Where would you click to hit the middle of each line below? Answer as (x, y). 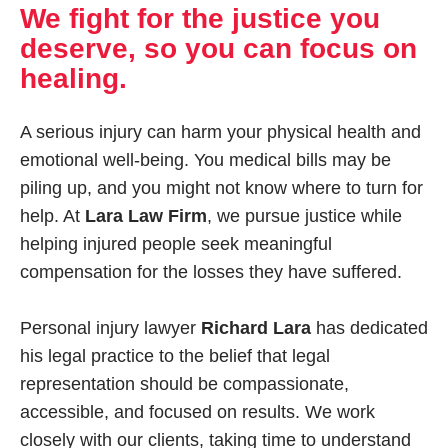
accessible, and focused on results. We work (197, 412)
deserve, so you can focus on (218, 48)
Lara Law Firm (146, 216)
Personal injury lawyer (110, 328)
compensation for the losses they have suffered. (211, 272)
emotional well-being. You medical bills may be (205, 160)
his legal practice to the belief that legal (175, 356)
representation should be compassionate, (184, 384)
